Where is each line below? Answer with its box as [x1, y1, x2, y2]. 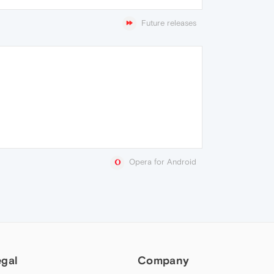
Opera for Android [129, 157, 196, 167]
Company [138, 253, 190, 267]
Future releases [141, 18, 196, 28]
